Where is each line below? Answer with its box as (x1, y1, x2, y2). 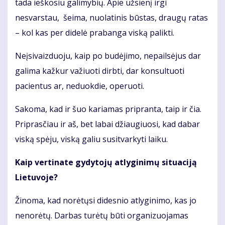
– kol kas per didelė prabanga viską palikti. (15, 27, 174, 39)
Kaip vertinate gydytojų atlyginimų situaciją (15, 157, 197, 168)
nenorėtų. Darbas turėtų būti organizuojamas (15, 210, 188, 221)
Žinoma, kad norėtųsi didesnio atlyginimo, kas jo (15, 195, 196, 206)
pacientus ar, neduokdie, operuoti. (15, 80, 144, 92)
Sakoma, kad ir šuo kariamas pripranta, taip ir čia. (15, 103, 201, 115)
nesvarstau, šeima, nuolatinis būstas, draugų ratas (15, 12, 208, 24)
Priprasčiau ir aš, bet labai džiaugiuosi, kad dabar (15, 119, 200, 130)
